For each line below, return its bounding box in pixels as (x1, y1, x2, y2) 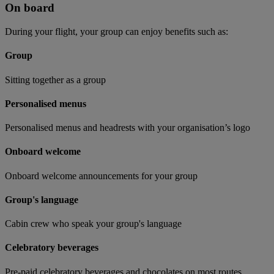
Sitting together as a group (5, 74, 106, 85)
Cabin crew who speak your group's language (5, 218, 182, 229)
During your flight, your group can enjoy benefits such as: (5, 26, 228, 37)
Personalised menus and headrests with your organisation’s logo (5, 122, 250, 133)
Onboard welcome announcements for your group (5, 170, 198, 181)
